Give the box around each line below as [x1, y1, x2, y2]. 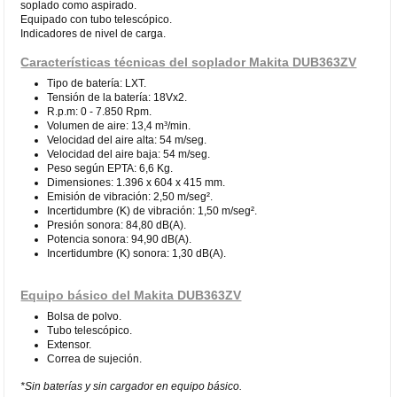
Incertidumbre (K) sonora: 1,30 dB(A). [47, 246, 227, 260]
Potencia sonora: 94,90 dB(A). [47, 232, 192, 245]
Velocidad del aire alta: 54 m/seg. [47, 133, 207, 146]
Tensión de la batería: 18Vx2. [47, 90, 188, 104]
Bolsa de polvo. [47, 309, 122, 323]
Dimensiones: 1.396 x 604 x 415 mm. [47, 175, 226, 189]
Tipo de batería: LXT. [47, 76, 147, 90]
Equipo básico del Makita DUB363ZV [20, 287, 242, 302]
